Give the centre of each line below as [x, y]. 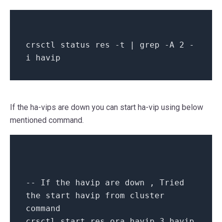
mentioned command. [47, 120]
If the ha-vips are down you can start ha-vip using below [107, 108]
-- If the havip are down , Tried [105, 183]
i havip [43, 58]
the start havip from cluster [95, 196]
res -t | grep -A [135, 45]
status [75, 45]
